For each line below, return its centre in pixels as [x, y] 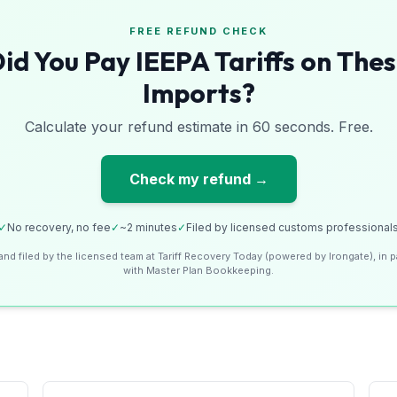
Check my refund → [198, 179]
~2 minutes [148, 227]
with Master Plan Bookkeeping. [198, 270]
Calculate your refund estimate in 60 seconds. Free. [198, 127]
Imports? [198, 93]
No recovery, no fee [59, 227]
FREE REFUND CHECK [198, 31]
